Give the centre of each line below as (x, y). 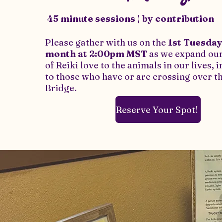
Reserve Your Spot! (157, 110)
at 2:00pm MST (113, 54)
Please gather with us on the (105, 42)
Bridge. (62, 88)
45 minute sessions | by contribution (129, 19)
